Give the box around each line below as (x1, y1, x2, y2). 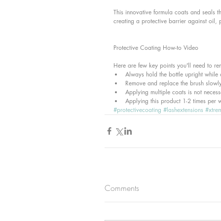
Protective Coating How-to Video (113, 43, 198, 52)
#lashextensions (163, 105, 203, 114)
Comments (105, 182, 139, 193)
